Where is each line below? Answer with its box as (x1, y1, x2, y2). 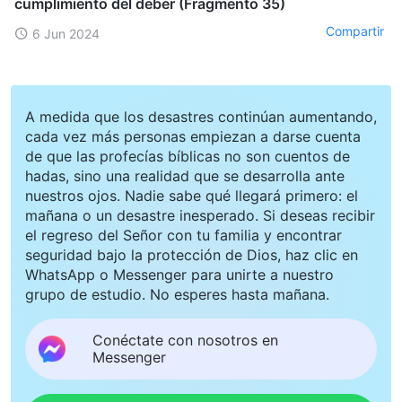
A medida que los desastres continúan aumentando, (25, 107, 377, 126)
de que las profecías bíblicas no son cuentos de (25, 146, 350, 165)
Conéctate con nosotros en (92, 330, 278, 349)
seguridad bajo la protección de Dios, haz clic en (25, 245, 358, 264)
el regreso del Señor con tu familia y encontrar (25, 225, 342, 244)
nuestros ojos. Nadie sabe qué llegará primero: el (25, 186, 358, 205)
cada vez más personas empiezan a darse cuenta (25, 127, 361, 145)
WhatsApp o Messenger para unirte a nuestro (25, 265, 334, 284)
